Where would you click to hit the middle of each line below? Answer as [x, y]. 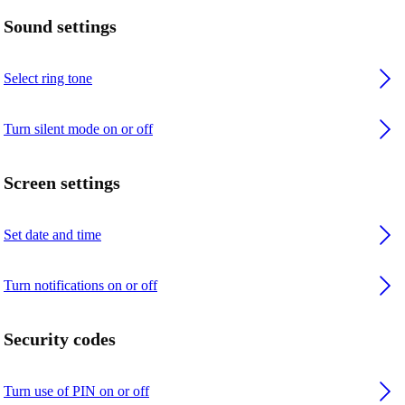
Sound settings [60, 27]
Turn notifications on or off [80, 285]
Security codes [60, 339]
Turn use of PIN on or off [76, 391]
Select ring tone [48, 79]
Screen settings [62, 182]
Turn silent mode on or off [78, 129]
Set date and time [52, 234]
